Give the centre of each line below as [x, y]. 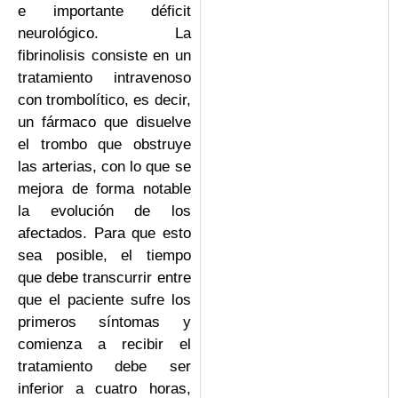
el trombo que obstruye [104, 144]
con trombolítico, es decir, [104, 99]
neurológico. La [104, 33]
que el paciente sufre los [104, 299]
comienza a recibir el [104, 344]
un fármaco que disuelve [104, 122]
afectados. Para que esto [104, 233]
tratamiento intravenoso [104, 77]
